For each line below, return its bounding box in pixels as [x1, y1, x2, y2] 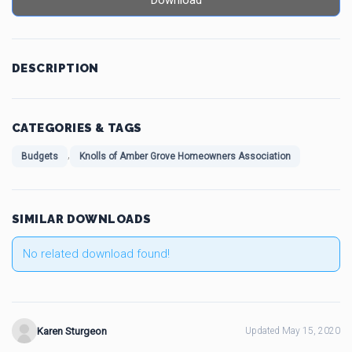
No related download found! [22, 247, 170, 261]
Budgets [21, 151, 58, 162]
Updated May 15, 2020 [245, 325, 340, 336]
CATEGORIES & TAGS [12, 121, 142, 135]
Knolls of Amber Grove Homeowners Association [79, 151, 291, 162]
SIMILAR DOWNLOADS [12, 212, 152, 226]
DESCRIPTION [12, 61, 99, 75]
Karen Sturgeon [37, 324, 107, 337]
